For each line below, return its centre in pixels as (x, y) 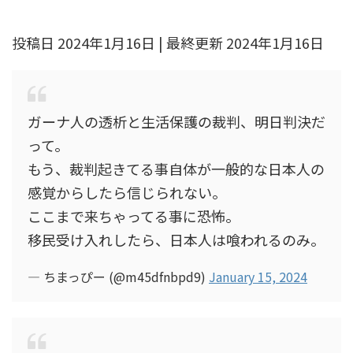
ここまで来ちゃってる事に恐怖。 (134, 216)
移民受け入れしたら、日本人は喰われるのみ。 (176, 240)
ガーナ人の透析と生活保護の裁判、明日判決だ (176, 121)
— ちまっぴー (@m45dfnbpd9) (118, 277)
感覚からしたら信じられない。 (127, 192)
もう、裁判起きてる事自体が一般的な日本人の (176, 169)
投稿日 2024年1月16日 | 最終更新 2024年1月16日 (168, 43)
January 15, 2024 (258, 277)
